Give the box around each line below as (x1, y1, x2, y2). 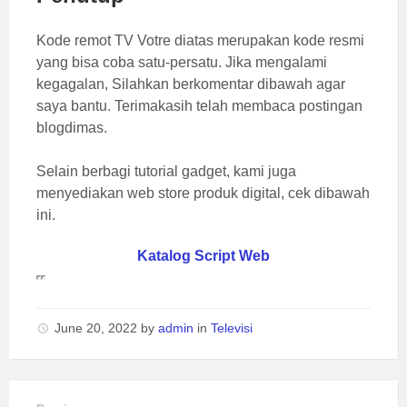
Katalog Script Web (137, 248, 270, 264)
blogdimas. (36, 120, 107, 136)
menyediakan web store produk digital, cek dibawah (36, 185, 370, 202)
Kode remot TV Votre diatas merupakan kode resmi (36, 33, 364, 49)
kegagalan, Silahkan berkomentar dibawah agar (36, 76, 345, 93)
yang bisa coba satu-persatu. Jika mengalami (36, 55, 327, 71)
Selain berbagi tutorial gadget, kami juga (36, 164, 296, 180)
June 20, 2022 (55, 321, 141, 336)
